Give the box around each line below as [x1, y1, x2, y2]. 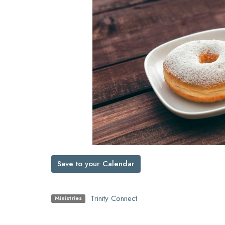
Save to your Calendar [57, 158, 135, 169]
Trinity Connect [90, 192, 137, 204]
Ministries [54, 194, 82, 202]
